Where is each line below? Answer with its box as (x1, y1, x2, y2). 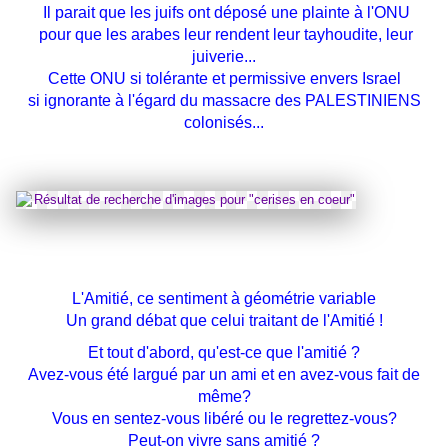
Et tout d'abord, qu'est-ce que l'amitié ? (88, 344, 360, 362)
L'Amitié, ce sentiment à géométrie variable (72, 290, 376, 308)
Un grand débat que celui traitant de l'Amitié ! (65, 312, 383, 330)
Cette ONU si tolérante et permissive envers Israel (47, 70, 401, 88)
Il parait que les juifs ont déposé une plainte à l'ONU (42, 4, 410, 22)
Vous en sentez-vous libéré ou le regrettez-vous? (51, 410, 397, 428)
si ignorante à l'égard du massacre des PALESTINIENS (27, 92, 421, 110)
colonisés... (184, 114, 264, 132)
